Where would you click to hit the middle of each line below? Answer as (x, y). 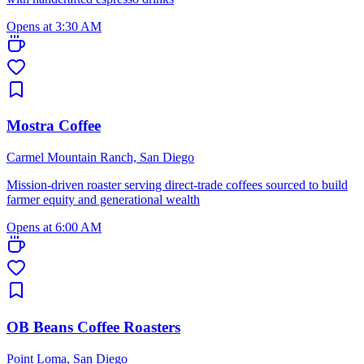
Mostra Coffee (54, 126)
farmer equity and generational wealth (103, 200)
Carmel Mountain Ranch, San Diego (100, 158)
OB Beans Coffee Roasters (93, 327)
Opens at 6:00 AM (54, 227)
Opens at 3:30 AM (54, 26)
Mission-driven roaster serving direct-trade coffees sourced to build (177, 185)
